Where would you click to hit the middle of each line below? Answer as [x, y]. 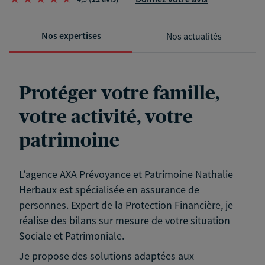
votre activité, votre [106, 117]
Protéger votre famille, [119, 94]
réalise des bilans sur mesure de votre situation [125, 221]
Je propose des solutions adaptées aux [106, 256]
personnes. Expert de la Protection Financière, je [126, 205]
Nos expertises [71, 36]
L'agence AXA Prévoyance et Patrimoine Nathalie [126, 174]
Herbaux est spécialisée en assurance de [109, 190]
